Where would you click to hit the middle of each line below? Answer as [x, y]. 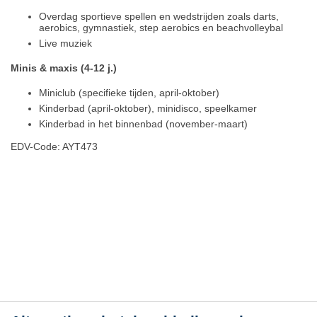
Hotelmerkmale [54, 203]
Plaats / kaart [46, 242]
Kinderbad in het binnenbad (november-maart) [143, 123]
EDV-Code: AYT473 [54, 146]
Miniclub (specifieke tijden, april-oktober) [129, 92]
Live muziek [65, 44]
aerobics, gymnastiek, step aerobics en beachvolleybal [161, 28]
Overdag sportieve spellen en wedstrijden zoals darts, [159, 17]
